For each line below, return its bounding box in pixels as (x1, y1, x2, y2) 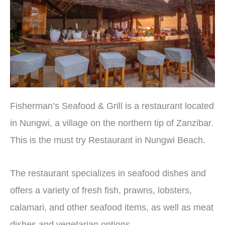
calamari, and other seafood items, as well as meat (10, 202, 213, 212)
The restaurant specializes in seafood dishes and (10, 168, 206, 178)
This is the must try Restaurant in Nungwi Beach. (10, 135, 208, 146)
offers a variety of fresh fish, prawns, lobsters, (10, 185, 192, 195)
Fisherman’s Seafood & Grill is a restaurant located (10, 101, 214, 111)
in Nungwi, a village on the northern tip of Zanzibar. (10, 118, 213, 129)
